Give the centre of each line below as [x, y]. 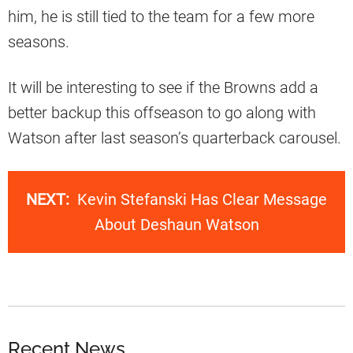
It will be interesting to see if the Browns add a [163, 87]
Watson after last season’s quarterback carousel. [175, 137]
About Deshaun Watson [176, 224]
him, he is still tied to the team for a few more [161, 16]
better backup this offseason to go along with [162, 112]
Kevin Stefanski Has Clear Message [202, 199]
